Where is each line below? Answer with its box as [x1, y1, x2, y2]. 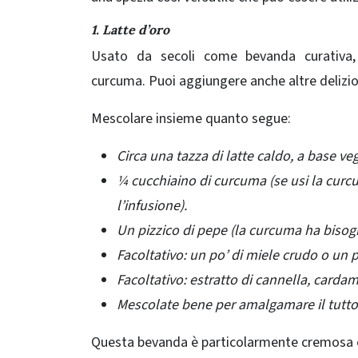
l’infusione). [117, 196, 187, 217]
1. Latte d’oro [91, 22, 169, 38]
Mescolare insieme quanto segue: [91, 109, 291, 129]
